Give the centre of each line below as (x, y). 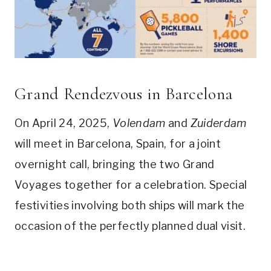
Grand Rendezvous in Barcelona (124, 94)
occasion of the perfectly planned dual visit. (130, 226)
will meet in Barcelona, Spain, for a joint (118, 144)
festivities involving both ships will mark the (130, 206)
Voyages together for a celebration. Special (131, 185)
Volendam (139, 123)
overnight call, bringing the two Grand (115, 165)
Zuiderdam (218, 123)
